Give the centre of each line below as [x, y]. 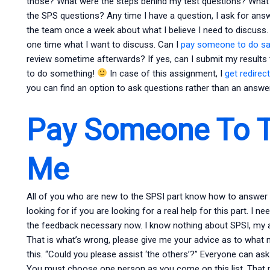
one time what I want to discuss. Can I [103, 44]
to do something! [61, 73]
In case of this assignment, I [166, 73]
